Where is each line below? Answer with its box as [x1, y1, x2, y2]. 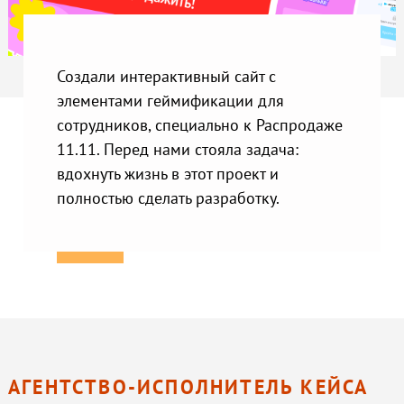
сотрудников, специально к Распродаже [57, 114, 344, 136]
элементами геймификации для [57, 89, 285, 112]
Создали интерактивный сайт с [57, 65, 277, 87]
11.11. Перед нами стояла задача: [57, 138, 299, 161]
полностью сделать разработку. [57, 187, 280, 209]
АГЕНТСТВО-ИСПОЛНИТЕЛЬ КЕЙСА [7, 373, 369, 399]
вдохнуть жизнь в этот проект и [57, 162, 280, 185]
